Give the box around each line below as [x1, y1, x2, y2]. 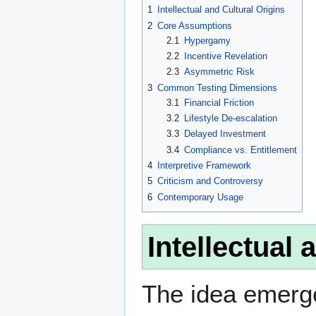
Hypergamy [183, 35, 231, 46]
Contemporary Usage [157, 191, 243, 202]
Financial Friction [183, 97, 254, 108]
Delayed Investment [183, 128, 266, 140]
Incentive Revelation [183, 51, 267, 62]
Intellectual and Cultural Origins [157, 4, 285, 16]
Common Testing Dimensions [157, 82, 277, 93]
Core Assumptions [157, 20, 232, 31]
